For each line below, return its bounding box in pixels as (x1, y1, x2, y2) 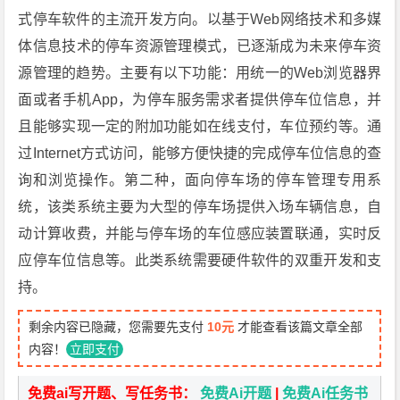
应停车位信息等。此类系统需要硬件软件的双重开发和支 (18, 253, 382, 268)
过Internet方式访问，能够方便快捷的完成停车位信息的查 (18, 146, 382, 161)
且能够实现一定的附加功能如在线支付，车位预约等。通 (18, 119, 382, 134)
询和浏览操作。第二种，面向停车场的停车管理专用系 (18, 172, 382, 187)
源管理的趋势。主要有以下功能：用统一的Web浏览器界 (18, 65, 382, 80)
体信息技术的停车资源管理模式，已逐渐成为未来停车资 (18, 38, 382, 54)
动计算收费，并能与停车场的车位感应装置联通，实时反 (18, 226, 382, 241)
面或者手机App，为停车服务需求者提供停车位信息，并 (18, 92, 382, 107)
